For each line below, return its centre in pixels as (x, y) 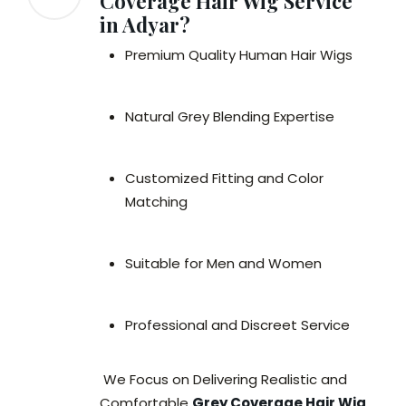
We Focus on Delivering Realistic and (223, 380)
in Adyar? (145, 25)
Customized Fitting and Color (224, 179)
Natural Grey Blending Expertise (230, 117)
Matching (156, 202)
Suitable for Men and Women (223, 264)
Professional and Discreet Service (237, 325)
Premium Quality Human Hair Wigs (239, 55)
